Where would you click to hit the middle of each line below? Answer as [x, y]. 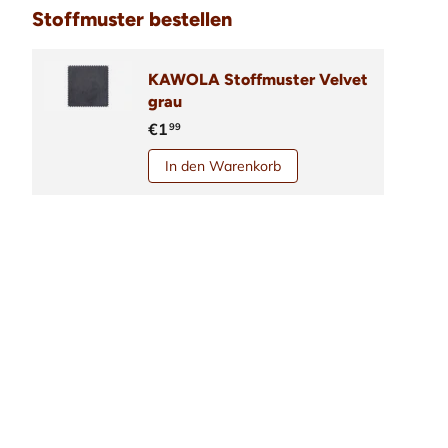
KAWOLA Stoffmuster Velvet [258, 80]
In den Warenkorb [223, 166]
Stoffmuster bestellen [132, 19]
